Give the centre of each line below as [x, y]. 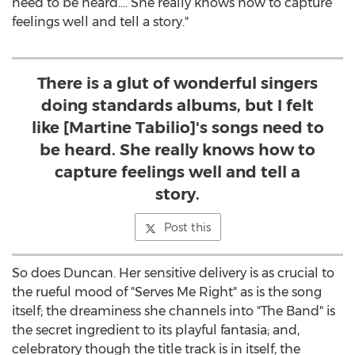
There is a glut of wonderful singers [177, 83]
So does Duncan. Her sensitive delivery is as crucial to [173, 273]
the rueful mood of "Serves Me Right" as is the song [167, 292]
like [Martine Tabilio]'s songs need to [177, 128]
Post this [187, 227]
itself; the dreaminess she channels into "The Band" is [174, 311]
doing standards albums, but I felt [177, 105]
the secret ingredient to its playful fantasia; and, [156, 330]
